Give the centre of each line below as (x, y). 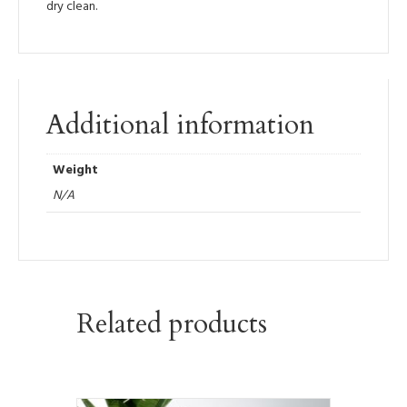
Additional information (180, 124)
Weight (75, 170)
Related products (172, 324)
